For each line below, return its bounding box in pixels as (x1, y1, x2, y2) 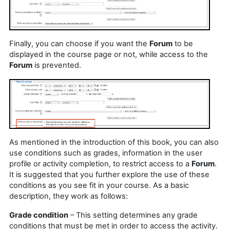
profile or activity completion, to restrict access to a (9, 159, 191, 169)
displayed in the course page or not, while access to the (9, 49, 208, 59)
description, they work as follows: (9, 191, 128, 201)
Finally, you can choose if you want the (9, 39, 149, 48)
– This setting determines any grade (68, 210, 198, 220)
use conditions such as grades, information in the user (9, 148, 202, 158)
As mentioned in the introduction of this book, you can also (9, 138, 219, 147)
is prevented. (32, 60, 81, 70)
